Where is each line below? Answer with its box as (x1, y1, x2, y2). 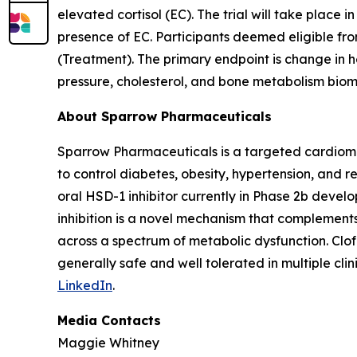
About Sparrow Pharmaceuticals (57, 108, 272, 124)
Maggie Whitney (57, 335, 159, 351)
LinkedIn (57, 277, 112, 293)
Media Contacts (57, 312, 161, 328)
